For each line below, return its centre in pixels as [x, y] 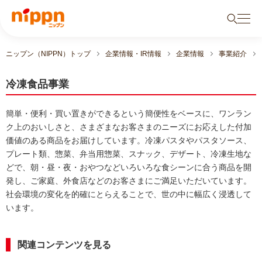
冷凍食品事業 [37, 84]
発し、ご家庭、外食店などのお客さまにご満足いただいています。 [129, 181]
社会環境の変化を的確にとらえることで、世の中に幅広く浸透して [129, 194]
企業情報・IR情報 [133, 54]
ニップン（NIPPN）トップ [48, 54]
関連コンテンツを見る [64, 245]
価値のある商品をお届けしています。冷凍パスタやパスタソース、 [129, 140]
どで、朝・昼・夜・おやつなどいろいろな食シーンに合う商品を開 [129, 167]
